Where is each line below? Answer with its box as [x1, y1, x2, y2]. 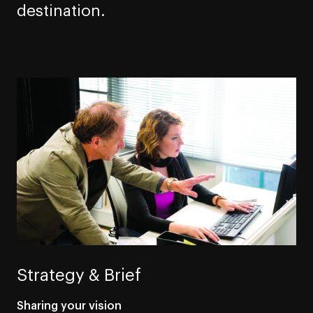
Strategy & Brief [17, 267, 141, 284]
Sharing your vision [17, 300, 122, 312]
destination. [17, 3, 105, 20]
